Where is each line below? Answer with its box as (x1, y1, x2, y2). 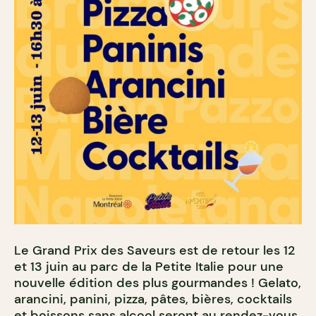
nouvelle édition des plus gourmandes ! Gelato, (14, 274, 301, 291)
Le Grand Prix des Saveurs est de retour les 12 (14, 241, 295, 259)
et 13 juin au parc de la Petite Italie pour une (14, 257, 284, 275)
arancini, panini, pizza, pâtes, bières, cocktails (14, 290, 292, 308)
